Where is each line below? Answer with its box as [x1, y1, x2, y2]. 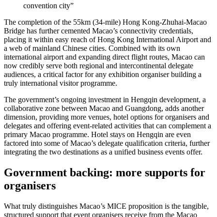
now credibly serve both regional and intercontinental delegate [4, 61, 193, 70]
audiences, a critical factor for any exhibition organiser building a [4, 70, 201, 78]
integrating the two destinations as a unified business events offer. [4, 147, 202, 156]
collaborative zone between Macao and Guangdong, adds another [4, 104, 204, 112]
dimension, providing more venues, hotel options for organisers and [4, 112, 209, 121]
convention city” [23, 1, 74, 10]
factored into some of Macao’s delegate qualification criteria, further [4, 139, 210, 147]
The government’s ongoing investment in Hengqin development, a [4, 95, 206, 104]
